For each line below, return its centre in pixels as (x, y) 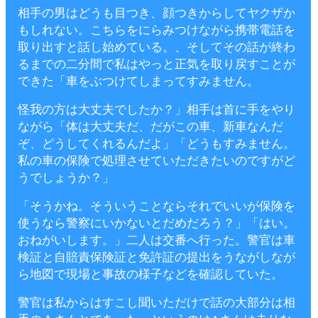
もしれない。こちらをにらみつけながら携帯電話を (157, 30)
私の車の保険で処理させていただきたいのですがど (157, 161)
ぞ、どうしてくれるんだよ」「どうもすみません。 (157, 144)
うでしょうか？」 (66, 178)
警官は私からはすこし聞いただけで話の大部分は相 (157, 303)
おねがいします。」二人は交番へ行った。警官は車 (157, 240)
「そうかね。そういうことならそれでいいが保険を (157, 206)
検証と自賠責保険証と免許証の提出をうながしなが (157, 257)
